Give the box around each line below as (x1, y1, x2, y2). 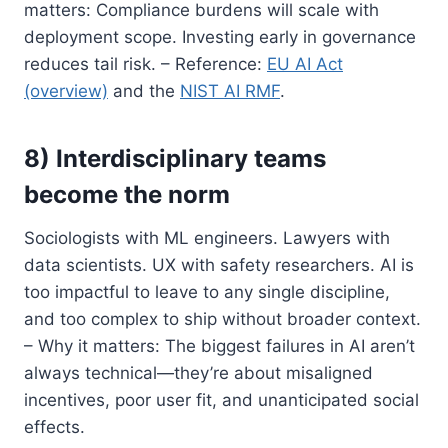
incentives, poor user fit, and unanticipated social (24, 389, 419, 410)
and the (108, 80, 180, 101)
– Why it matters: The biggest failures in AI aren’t (24, 335, 415, 356)
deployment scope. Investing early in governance (24, 26, 416, 47)
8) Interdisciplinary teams (24, 143, 326, 173)
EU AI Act (267, 53, 343, 74)
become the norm (24, 179, 230, 209)
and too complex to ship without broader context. (24, 308, 421, 329)
